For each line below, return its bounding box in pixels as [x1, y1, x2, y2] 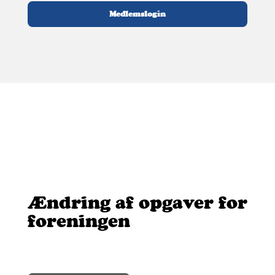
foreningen [27, 210, 130, 232]
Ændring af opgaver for [27, 192, 247, 214]
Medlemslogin [109, 9, 166, 19]
